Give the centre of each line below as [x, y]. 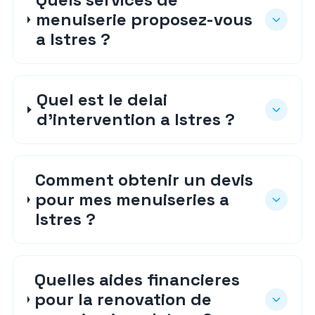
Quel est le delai [102, 99]
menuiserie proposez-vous [144, 19]
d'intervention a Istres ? [136, 119]
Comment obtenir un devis [144, 180]
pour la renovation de [123, 299]
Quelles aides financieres [137, 279]
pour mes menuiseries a [133, 199]
